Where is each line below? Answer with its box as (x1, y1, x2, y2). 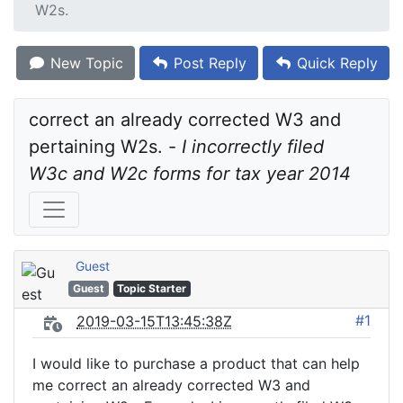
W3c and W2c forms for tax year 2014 (29, 163, 351, 184)
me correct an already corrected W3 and (32, 376, 310, 394)
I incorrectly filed (182, 136, 324, 157)
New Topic (46, 54, 123, 72)
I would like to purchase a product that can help (32, 354, 360, 372)
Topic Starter (117, 282, 187, 295)
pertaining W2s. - (29, 136, 182, 157)
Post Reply (169, 54, 246, 72)
